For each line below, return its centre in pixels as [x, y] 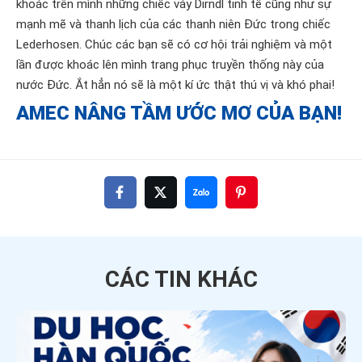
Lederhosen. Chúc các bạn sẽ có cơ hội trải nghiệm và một [174, 44]
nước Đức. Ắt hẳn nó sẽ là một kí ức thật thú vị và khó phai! [175, 84]
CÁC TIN [151, 279]
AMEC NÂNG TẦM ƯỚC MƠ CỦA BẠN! [179, 113]
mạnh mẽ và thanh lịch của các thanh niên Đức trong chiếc [173, 24]
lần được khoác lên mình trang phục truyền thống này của [170, 64]
